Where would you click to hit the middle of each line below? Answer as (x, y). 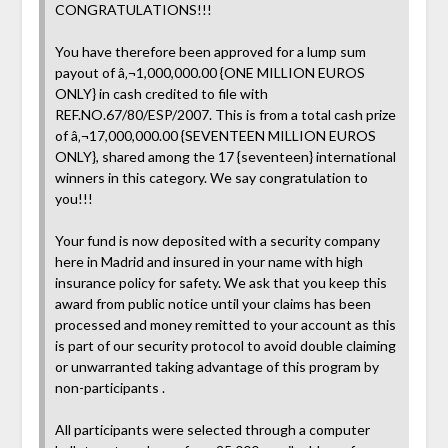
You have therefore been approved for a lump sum (210, 51)
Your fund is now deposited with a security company (217, 240)
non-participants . (109, 387)
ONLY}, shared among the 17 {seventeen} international (225, 156)
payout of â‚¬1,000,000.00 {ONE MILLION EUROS (209, 72)
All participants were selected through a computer (212, 429)
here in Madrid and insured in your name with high (208, 261)
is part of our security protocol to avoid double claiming (225, 345)
